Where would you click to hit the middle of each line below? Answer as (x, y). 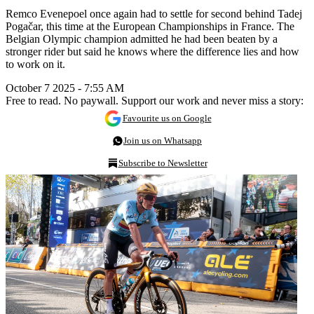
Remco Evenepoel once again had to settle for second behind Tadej (154, 13)
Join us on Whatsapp (163, 140)
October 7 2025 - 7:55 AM (65, 88)
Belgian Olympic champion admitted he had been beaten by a (142, 39)
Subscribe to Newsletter (163, 163)
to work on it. (35, 64)
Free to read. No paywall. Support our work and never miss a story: (155, 100)
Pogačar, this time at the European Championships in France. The (150, 26)
